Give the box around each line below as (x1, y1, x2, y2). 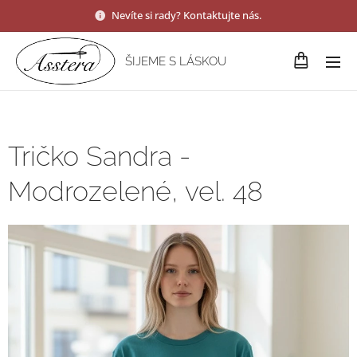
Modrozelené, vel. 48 (8, 175, 263, 207)
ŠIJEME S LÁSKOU (125, 54, 226, 69)
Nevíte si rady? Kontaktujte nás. (111, 7, 264, 22)
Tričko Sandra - (8, 140, 190, 172)
